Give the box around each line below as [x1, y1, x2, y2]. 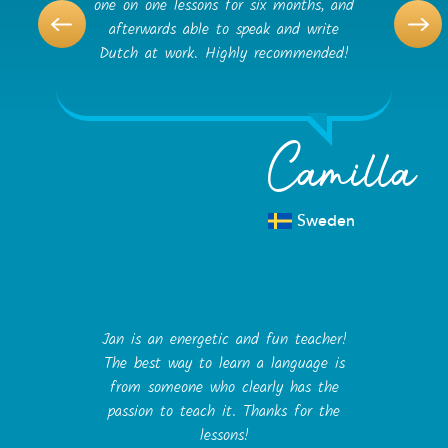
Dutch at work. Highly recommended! [99, 40, 349, 66]
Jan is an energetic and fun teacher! [101, 326, 347, 352]
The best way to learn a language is [103, 350, 345, 376]
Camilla [268, 161, 416, 194]
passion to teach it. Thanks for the [108, 398, 340, 424]
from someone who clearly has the [109, 374, 339, 400]
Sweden [297, 211, 355, 232]
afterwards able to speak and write [109, 16, 339, 42]
